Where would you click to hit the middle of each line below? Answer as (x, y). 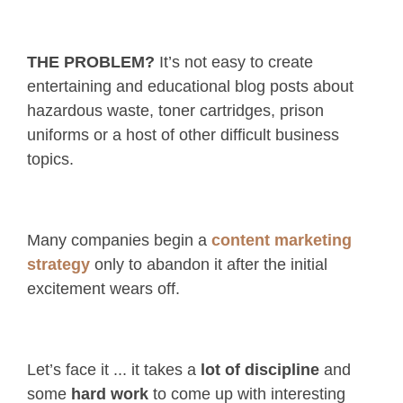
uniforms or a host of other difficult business (183, 135)
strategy (58, 265)
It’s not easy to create (234, 63)
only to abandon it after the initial (211, 265)
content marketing (282, 241)
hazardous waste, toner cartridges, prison (175, 111)
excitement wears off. (103, 289)
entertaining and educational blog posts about (190, 87)
